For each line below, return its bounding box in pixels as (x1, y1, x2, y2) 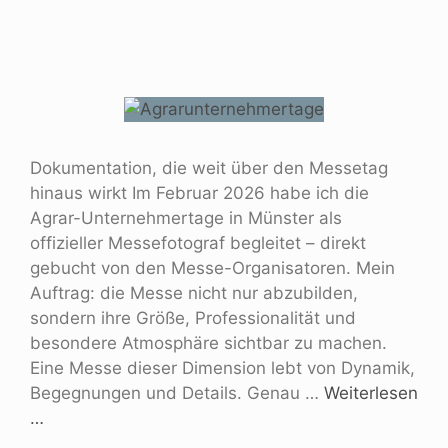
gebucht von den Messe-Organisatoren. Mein (30, 257, 395, 278)
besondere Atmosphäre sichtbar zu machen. (30, 332, 387, 353)
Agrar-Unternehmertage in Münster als (30, 207, 342, 228)
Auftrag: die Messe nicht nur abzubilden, (30, 282, 358, 303)
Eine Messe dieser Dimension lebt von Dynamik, (30, 357, 415, 378)
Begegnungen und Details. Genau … (30, 382, 324, 403)
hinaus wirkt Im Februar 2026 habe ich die (30, 182, 369, 203)
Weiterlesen (324, 382, 418, 403)
